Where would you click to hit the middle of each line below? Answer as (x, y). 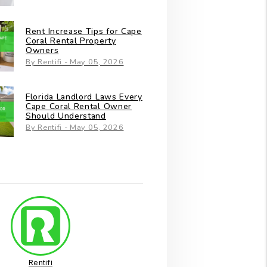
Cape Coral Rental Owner (79, 106)
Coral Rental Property (71, 41)
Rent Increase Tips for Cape (84, 31)
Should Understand (66, 116)
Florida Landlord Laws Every (84, 97)
